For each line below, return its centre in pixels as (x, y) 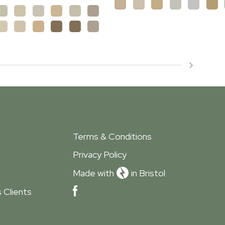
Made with (93, 173)
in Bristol (148, 173)
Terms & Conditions (112, 136)
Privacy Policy (100, 154)
